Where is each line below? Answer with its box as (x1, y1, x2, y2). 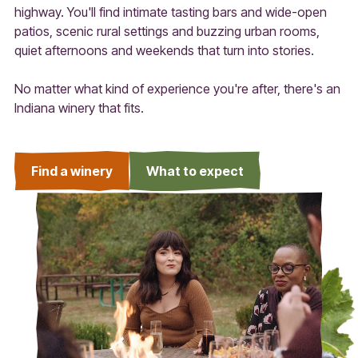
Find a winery (30, 162, 113, 179)
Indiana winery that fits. (14, 99, 144, 116)
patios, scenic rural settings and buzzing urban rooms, (14, 22, 320, 39)
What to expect (145, 162, 244, 179)
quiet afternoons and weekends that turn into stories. (14, 42, 314, 58)
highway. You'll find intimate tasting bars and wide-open (14, 3, 327, 20)
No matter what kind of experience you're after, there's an (14, 80, 340, 97)
